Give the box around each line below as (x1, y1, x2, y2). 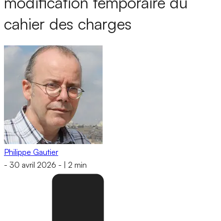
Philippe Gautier (4, 147, 58, 157)
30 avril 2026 (9, 160, 56, 170)
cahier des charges (4, 14, 132, 34)
